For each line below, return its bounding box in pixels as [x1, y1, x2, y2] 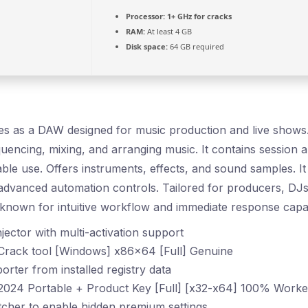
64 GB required [168, 41, 224, 52]
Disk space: [126, 41, 168, 52]
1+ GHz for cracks [165, 11, 232, 21]
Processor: [126, 11, 165, 21]
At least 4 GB [145, 26, 192, 36]
